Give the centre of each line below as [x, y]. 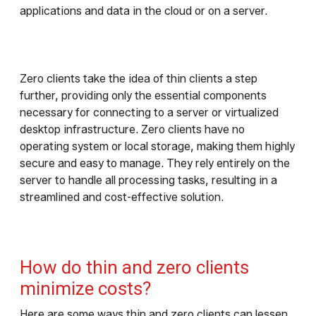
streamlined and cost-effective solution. [122, 197]
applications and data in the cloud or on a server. [144, 11]
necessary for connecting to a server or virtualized [149, 113]
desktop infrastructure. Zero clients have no [132, 130]
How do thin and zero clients [134, 268]
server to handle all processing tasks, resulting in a [148, 181]
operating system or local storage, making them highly [157, 147]
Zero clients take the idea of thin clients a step [139, 79]
